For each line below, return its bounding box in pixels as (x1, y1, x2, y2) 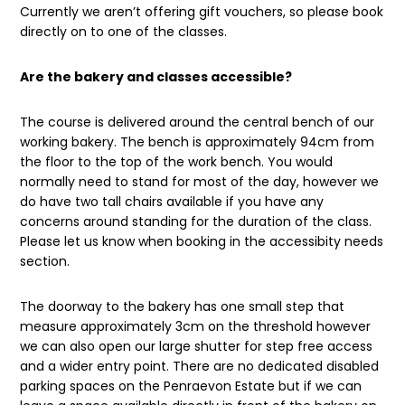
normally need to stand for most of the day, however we (20, 172, 380, 191)
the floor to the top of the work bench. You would (20, 152, 334, 171)
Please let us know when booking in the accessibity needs (20, 231, 384, 250)
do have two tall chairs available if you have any (20, 192, 325, 211)
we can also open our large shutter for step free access (20, 336, 373, 355)
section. (20, 251, 71, 270)
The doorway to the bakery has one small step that (20, 297, 345, 316)
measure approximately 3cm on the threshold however (20, 316, 372, 335)
